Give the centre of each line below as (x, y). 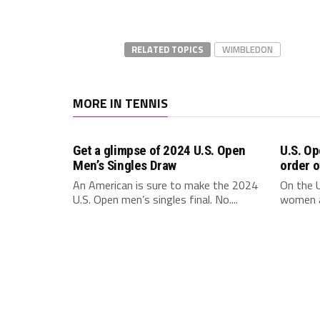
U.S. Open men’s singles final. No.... (155, 199)
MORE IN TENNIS (120, 103)
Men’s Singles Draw (125, 165)
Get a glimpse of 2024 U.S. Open (160, 150)
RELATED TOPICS (167, 49)
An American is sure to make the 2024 (165, 185)
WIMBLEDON (247, 49)
